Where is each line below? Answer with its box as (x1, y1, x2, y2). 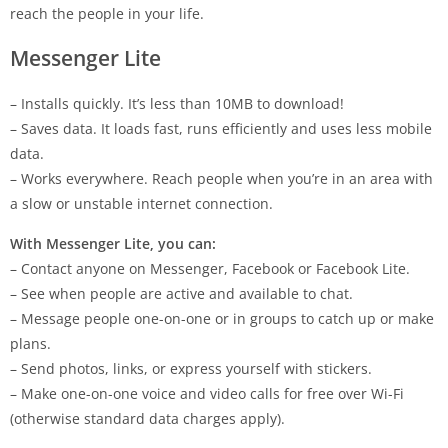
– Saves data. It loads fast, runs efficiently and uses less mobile (10, 119, 432, 138)
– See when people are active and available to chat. (10, 284, 353, 303)
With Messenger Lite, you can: (10, 234, 216, 253)
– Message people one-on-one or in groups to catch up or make (10, 309, 434, 328)
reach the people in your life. (10, 4, 204, 23)
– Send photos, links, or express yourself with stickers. (10, 359, 372, 378)
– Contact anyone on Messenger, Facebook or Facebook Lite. (10, 259, 410, 278)
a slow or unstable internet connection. (10, 194, 273, 213)
